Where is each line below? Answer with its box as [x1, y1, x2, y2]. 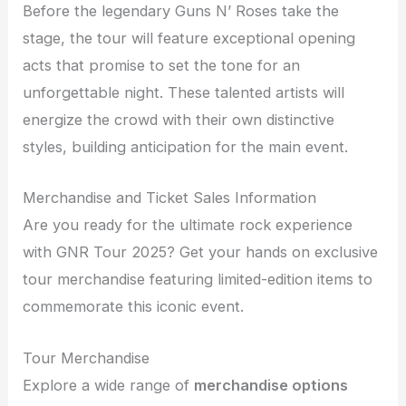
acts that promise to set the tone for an [23, 56, 301, 75]
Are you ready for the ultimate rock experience [23, 216, 353, 235]
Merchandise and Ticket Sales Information [23, 188, 317, 208]
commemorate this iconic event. [23, 297, 245, 316]
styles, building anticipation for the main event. [23, 138, 349, 157]
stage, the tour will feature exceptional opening [23, 29, 356, 48]
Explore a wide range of [23, 375, 195, 394]
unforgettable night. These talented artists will [23, 83, 345, 102]
